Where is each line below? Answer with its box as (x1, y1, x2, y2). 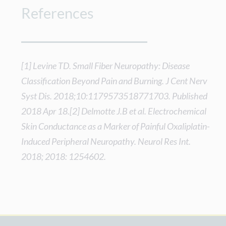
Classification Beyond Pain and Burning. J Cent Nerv (21, 75, 208, 87)
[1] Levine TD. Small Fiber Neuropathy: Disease (21, 60, 190, 72)
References (21, 5, 94, 22)
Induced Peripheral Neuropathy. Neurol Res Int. (21, 136, 191, 147)
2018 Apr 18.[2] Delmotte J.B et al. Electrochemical (21, 105, 207, 117)
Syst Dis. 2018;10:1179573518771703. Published (21, 90, 208, 102)
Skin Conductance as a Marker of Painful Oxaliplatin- (21, 121, 210, 132)
